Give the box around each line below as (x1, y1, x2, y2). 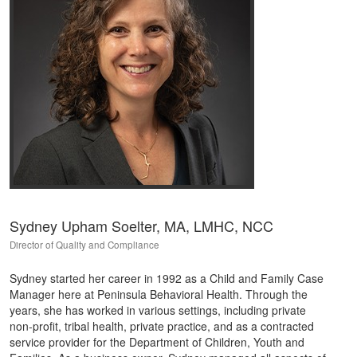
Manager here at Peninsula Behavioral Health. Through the (10, 286, 308, 302)
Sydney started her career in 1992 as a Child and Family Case (10, 270, 324, 286)
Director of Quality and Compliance (10, 238, 159, 251)
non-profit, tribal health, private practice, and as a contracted (10, 318, 314, 334)
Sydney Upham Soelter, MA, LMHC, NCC (10, 215, 273, 236)
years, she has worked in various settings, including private (10, 302, 306, 318)
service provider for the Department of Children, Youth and (10, 334, 304, 350)
